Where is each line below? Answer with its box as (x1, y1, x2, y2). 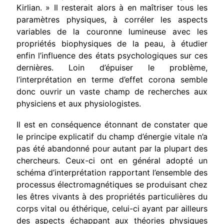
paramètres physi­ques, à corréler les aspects (16, 14, 207, 24)
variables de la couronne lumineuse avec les (16, 26, 207, 36)
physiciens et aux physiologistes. (16, 98, 141, 108)
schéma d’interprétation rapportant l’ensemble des (16, 167, 207, 177)
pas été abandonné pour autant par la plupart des (16, 143, 207, 153)
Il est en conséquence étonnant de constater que (16, 119, 207, 129)
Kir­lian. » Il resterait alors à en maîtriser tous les (16, 2, 207, 12)
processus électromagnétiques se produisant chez (16, 179, 207, 189)
